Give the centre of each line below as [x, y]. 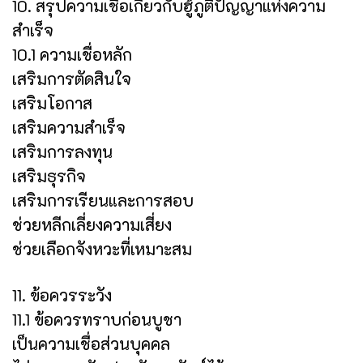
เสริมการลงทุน [62, 151]
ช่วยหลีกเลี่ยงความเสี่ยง [92, 224]
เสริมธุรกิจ [49, 175]
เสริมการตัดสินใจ [72, 78]
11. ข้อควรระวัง [62, 295]
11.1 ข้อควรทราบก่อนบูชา [97, 319]
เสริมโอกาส [52, 102]
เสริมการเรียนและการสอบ [103, 200]
